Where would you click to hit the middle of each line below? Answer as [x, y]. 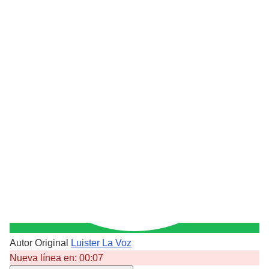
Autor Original [39, 243]
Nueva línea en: [44, 258]
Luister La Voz [101, 243]
